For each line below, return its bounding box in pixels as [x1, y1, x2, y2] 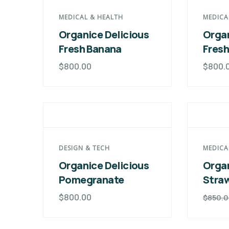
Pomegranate [59, 173, 124, 187]
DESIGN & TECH [59, 144, 110, 152]
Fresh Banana [59, 42, 122, 56]
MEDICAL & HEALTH [59, 13, 123, 21]
